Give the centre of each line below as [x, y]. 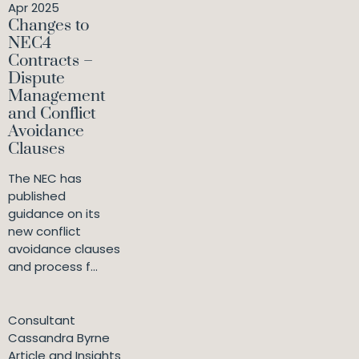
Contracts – [50, 61]
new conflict [44, 232]
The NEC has [45, 179]
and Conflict [52, 114]
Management [57, 97]
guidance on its [54, 214]
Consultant [42, 321]
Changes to [48, 26]
